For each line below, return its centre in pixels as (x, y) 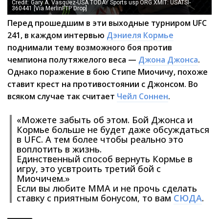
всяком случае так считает (62, 96)
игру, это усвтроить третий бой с (89, 168)
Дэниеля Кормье (140, 35)
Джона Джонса (168, 59)
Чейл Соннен (142, 96)
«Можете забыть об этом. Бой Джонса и (105, 120)
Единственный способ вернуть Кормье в (105, 159)
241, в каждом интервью (57, 35)
